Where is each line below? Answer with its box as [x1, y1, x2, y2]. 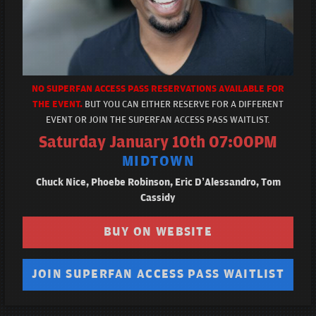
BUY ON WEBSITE [103, 225, 213, 240]
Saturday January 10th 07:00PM [39, 133, 277, 152]
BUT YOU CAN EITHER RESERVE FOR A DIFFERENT [85, 99, 284, 111]
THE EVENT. [32, 99, 85, 111]
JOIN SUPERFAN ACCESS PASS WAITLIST [31, 267, 285, 282]
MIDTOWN [121, 153, 195, 171]
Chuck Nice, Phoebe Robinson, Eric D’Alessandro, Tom [35, 176, 281, 189]
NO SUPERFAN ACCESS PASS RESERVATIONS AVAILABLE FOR [32, 83, 284, 95]
